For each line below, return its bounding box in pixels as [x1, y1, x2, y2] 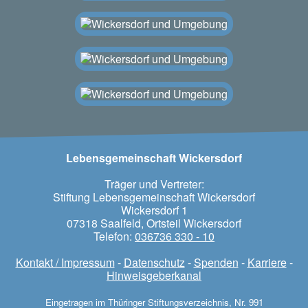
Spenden [193, 254, 239, 270]
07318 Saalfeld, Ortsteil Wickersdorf [67, 214, 241, 231]
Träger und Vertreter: [104, 175, 204, 192]
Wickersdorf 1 [120, 201, 188, 218]
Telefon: [93, 228, 135, 244]
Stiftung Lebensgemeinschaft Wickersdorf [53, 188, 255, 205]
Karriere [247, 254, 287, 270]
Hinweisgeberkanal [107, 267, 201, 283]
